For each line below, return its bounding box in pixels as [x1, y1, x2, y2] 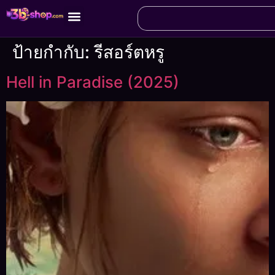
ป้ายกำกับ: [12, 42, 94, 63]
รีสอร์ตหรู [94, 42, 165, 63]
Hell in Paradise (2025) [6, 72, 179, 91]
